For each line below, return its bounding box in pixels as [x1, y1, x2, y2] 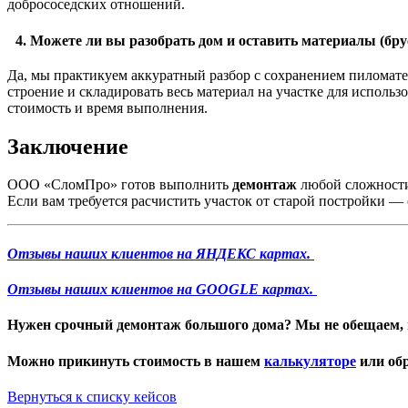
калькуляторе [264, 352, 356, 369]
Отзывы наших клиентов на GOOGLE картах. [7, 281, 317, 297]
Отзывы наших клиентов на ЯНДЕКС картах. [7, 245, 314, 261]
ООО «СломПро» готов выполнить [7, 177, 232, 193]
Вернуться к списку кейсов [7, 388, 177, 404]
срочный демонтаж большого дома [55, 317, 284, 333]
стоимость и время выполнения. [7, 99, 208, 116]
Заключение [7, 134, 128, 158]
